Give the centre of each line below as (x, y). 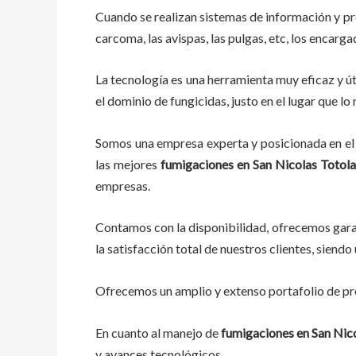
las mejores (128, 164)
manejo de (191, 332)
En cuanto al (130, 332)
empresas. (124, 185)
